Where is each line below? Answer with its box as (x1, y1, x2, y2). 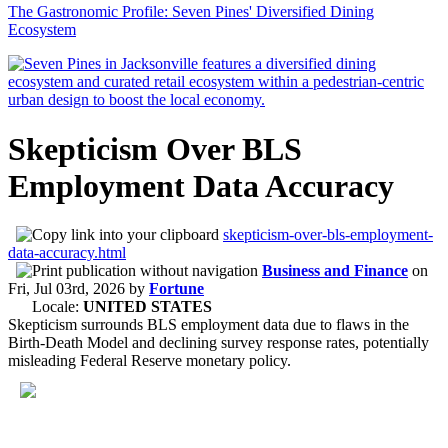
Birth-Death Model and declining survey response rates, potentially (8, 334, 429, 352)
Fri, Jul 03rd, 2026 (8, 280, 125, 298)
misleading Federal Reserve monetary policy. (8, 352, 291, 370)
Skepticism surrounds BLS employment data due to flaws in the (8, 316, 409, 334)
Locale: (8, 298, 83, 316)
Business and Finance (262, 262, 408, 280)
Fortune (149, 280, 204, 298)
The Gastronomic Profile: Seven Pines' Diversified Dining (8, 3, 374, 21)
